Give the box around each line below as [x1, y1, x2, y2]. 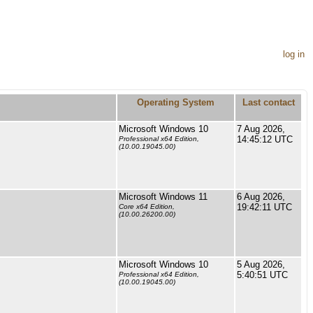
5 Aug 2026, [237, 259, 285, 270]
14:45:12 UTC [237, 134, 293, 145]
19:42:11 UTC [237, 202, 292, 212]
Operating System [137, 97, 214, 108]
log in [283, 49, 305, 59]
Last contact [242, 97, 295, 108]
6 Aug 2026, [237, 191, 285, 202]
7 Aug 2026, [237, 124, 285, 134]
